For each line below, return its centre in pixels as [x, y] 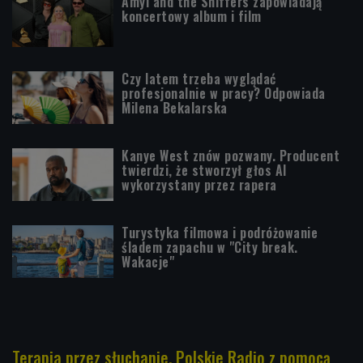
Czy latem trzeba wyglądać [199, 78]
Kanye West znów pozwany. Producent [231, 155]
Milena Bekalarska [175, 107]
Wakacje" [148, 261]
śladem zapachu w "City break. [210, 247]
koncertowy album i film [192, 16]
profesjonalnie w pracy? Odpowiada [224, 93]
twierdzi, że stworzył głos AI [204, 170]
